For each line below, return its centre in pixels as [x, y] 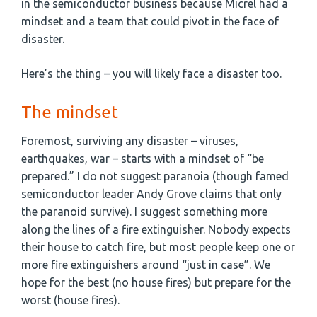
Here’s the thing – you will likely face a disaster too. [151, 74]
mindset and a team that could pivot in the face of [150, 22]
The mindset [70, 113]
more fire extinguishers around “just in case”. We [146, 265]
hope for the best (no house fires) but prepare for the [156, 283]
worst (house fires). [70, 300]
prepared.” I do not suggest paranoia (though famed [155, 177]
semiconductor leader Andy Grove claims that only [151, 194]
